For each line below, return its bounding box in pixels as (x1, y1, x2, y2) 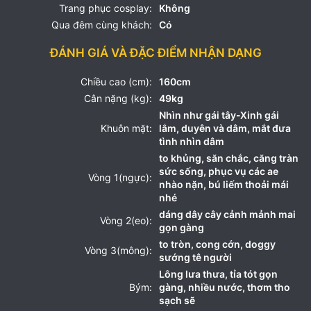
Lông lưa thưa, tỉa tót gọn (159, 267, 278, 280)
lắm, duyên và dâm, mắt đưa (159, 121, 291, 134)
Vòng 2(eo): (100, 215, 152, 227)
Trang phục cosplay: (59, 1, 152, 14)
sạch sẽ (159, 294, 195, 306)
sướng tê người (159, 251, 232, 263)
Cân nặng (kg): (84, 92, 152, 104)
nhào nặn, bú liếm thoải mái (159, 178, 289, 190)
